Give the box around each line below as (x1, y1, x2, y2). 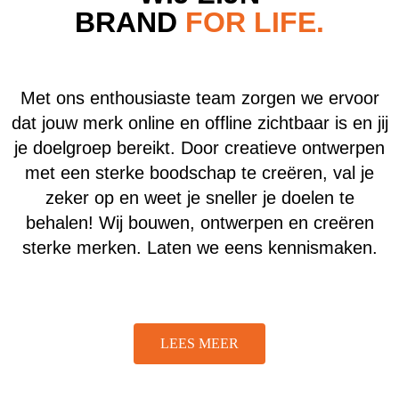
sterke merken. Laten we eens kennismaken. (21, 238, 378, 258)
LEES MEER (160, 336, 239, 352)
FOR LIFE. (185, 6, 324, 39)
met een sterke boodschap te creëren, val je (25, 163, 374, 183)
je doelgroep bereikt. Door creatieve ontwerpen (14, 138, 385, 159)
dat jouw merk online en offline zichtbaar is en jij (11, 113, 388, 134)
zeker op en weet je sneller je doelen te (45, 188, 354, 208)
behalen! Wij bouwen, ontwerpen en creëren (25, 213, 374, 233)
